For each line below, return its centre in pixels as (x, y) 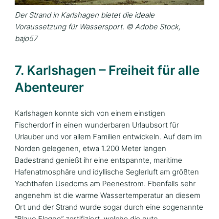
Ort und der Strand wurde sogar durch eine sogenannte (109, 207)
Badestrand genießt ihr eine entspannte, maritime (99, 160)
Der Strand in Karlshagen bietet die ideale (85, 15)
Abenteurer (49, 88)
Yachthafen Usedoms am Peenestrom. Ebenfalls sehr (105, 184)
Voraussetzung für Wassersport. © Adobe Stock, (98, 27)
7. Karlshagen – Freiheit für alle (107, 70)
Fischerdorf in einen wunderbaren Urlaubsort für (97, 125)
